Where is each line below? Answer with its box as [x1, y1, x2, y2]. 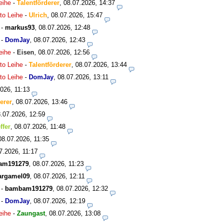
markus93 [5, 24, 35, 32]
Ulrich [29, 11, 47, 19]
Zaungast [17, 210, 45, 218]
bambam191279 [5, 185, 53, 193]
